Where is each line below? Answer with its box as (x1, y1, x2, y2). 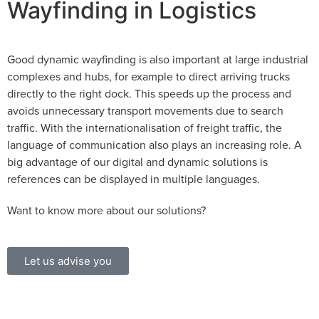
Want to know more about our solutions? (7, 202, 206, 219)
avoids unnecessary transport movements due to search (7, 103, 283, 119)
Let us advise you (24, 254, 112, 268)
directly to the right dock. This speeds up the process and (7, 85, 291, 102)
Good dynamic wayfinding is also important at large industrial (7, 51, 308, 68)
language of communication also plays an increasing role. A (7, 137, 302, 153)
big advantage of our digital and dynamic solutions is (7, 154, 268, 170)
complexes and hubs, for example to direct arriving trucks (7, 68, 290, 85)
